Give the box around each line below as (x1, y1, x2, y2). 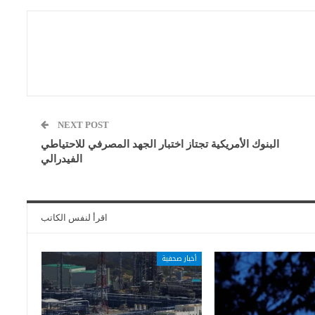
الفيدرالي (41, 153, 83, 165)
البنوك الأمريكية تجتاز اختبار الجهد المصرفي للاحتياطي (41, 139, 280, 150)
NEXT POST (58, 120, 110, 131)
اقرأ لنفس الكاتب (41, 212, 108, 224)
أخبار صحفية (161, 252, 197, 266)
